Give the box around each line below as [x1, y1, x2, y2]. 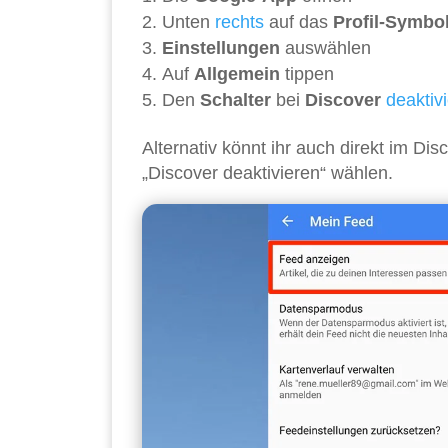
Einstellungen [162, 38, 280, 59]
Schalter [200, 90, 271, 111]
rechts [215, 12, 264, 33]
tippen [280, 64, 334, 85]
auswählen [280, 38, 371, 59]
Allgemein [194, 64, 280, 85]
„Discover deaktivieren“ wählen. [142, 163, 393, 184]
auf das [264, 12, 333, 33]
